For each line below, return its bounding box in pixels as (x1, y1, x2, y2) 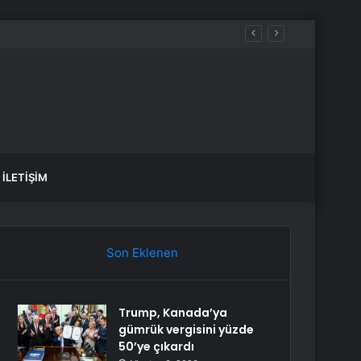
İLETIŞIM (2, 171, 48, 184)
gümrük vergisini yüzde (118, 322, 255, 338)
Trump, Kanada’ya (118, 305, 228, 321)
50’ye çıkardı (118, 338, 195, 355)
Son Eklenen (106, 245, 178, 260)
